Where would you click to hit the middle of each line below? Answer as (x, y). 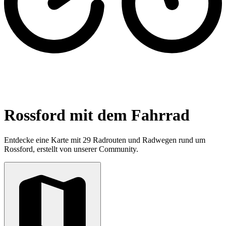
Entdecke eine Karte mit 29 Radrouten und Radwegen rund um (105, 140)
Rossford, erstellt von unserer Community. (71, 149)
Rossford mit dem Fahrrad (97, 115)
